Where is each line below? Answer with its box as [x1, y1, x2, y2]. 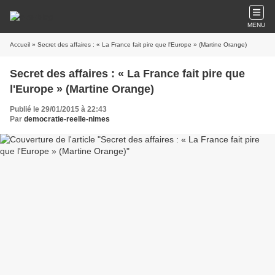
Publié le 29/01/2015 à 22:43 [10, 105, 107, 114]
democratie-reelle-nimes [24, 115, 110, 123]
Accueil [10, 41, 30, 48]
